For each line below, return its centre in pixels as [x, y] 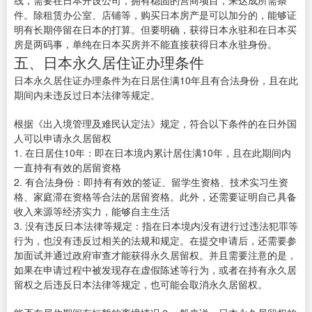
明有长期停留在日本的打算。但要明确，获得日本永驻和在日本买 [155, 30]
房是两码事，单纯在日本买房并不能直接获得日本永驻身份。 [146, 44]
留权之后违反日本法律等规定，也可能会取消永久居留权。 [141, 284]
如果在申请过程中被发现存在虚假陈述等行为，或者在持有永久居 [155, 270]
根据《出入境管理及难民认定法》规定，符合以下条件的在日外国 [155, 124]
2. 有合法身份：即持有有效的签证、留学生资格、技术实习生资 [151, 182]
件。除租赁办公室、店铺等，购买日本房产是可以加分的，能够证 [155, 15]
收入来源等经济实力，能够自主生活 [92, 211]
